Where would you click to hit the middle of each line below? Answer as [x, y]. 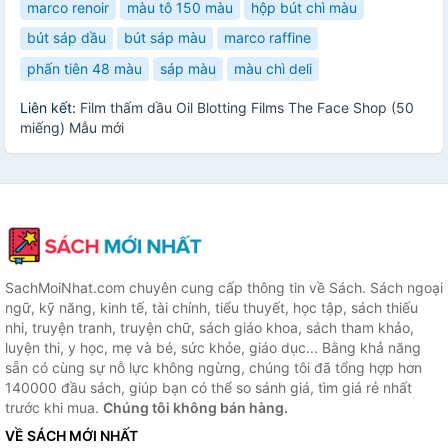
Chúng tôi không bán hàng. [195, 407]
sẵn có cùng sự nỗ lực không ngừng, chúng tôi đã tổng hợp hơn [213, 367]
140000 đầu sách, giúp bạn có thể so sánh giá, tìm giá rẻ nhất [208, 387]
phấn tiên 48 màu [84, 68]
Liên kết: [50, 107]
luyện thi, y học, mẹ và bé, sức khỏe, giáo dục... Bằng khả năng [213, 347]
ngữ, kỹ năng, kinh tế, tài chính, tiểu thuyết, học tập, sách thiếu [211, 307]
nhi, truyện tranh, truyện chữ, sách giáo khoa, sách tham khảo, [209, 327]
